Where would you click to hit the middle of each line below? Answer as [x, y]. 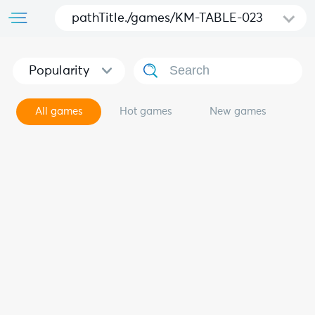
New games [238, 111]
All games [59, 111]
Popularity [59, 71]
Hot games [146, 111]
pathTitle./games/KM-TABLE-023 [167, 19]
